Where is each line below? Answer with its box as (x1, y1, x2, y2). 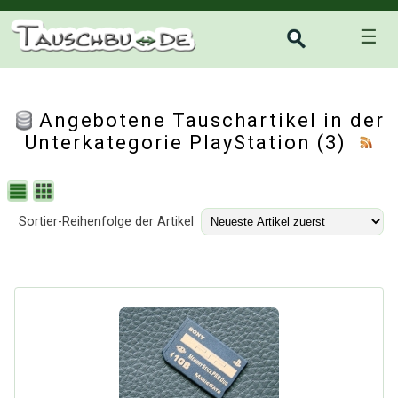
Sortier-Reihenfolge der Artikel (19, 214, 194, 229)
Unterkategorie (25, 131, 189, 154)
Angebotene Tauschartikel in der (39, 109, 385, 131)
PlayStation (189, 131, 311, 154)
